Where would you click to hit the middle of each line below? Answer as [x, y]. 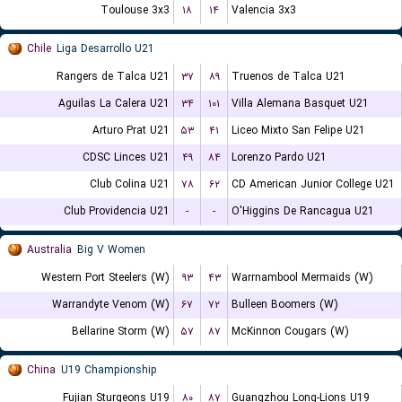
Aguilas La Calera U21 [114, 104]
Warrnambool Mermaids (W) [302, 278]
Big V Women [111, 250]
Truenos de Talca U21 [288, 77]
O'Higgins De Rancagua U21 [303, 211]
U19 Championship [109, 370]
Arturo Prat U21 [131, 131]
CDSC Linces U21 [126, 157]
